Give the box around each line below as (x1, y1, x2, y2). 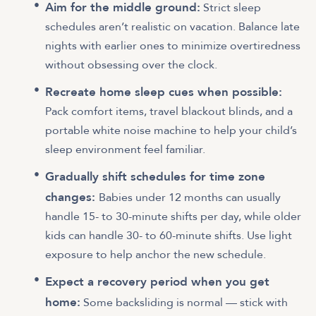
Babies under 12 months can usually (99, 189, 281, 205)
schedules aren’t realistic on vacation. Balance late (45, 18, 300, 35)
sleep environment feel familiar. (45, 141, 205, 157)
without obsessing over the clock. (45, 56, 217, 73)
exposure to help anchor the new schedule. (45, 246, 266, 262)
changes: (45, 188, 99, 205)
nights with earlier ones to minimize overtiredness (45, 37, 300, 54)
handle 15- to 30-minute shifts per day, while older (45, 208, 301, 224)
